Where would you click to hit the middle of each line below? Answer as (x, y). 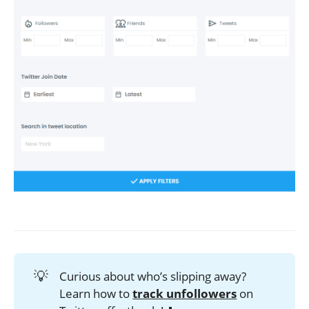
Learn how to (96, 294)
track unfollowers (185, 294)
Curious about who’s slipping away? (153, 277)
